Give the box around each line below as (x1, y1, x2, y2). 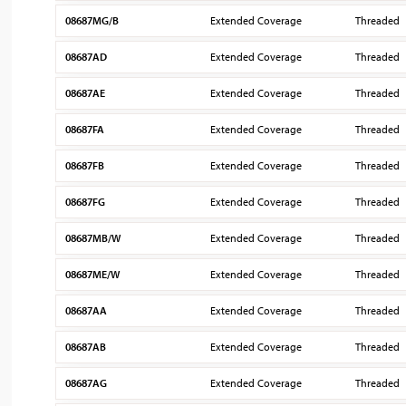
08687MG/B (65, 14, 120, 27)
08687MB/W (65, 231, 121, 245)
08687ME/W (65, 267, 121, 281)
